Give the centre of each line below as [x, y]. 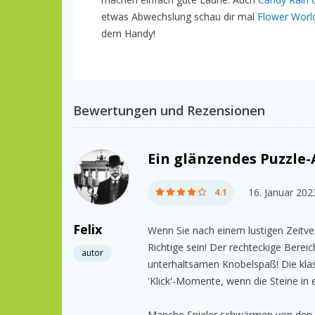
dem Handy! [128, 33]
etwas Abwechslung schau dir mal [179, 16]
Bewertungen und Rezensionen [169, 110]
